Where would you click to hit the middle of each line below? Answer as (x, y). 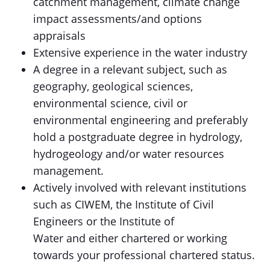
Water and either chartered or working (130, 238)
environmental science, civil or (110, 103)
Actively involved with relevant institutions (140, 187)
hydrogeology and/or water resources (129, 154)
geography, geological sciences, (113, 86)
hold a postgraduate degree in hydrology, (138, 137)
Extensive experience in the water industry (140, 52)
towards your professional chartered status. (146, 255)
